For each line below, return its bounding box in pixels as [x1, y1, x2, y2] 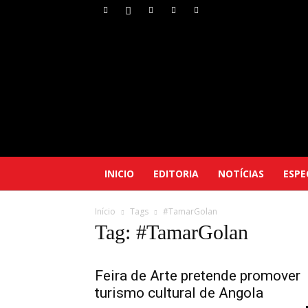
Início [95, 206, 115, 217]
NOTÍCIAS [218, 167, 264, 180]
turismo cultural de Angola [95, 285, 263, 301]
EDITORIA [153, 167, 199, 180]
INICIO [104, 167, 134, 180]
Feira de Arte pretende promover [95, 267, 300, 284]
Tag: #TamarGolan [95, 221, 248, 243]
